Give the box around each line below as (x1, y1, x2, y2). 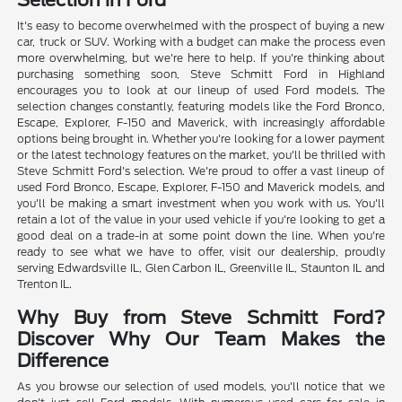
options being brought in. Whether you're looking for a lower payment (17, 132, 385, 146)
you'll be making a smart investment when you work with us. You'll (17, 197, 385, 211)
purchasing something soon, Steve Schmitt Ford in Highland (17, 67, 385, 82)
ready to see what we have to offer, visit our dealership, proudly (17, 245, 385, 259)
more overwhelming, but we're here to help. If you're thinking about (17, 51, 385, 66)
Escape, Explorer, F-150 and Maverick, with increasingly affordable (17, 116, 385, 130)
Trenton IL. (17, 277, 73, 292)
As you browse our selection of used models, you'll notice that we (17, 380, 385, 394)
